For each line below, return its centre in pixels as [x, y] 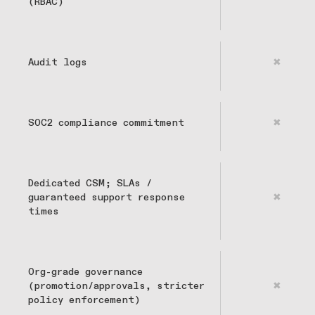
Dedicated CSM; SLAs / [90, 184]
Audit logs [58, 63]
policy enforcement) [84, 301]
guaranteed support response [107, 198]
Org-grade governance [85, 272]
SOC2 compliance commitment [106, 123]
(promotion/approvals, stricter [116, 287]
